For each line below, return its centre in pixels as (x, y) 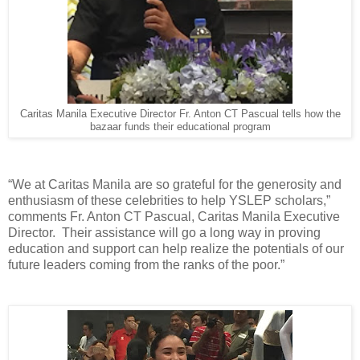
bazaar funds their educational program (180, 127)
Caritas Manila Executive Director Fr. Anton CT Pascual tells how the (180, 114)
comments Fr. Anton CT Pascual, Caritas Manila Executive (174, 216)
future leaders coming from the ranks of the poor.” (146, 264)
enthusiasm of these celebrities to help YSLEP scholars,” (169, 200)
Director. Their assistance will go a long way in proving (164, 232)
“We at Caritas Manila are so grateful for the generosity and (175, 184)
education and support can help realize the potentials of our (176, 248)
